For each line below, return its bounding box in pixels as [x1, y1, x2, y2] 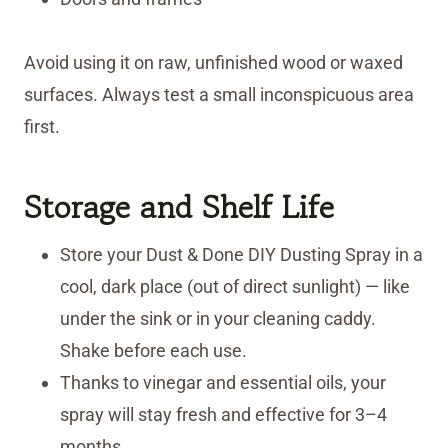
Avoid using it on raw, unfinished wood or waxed [24, 52, 403, 74]
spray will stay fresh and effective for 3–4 [60, 404, 387, 426]
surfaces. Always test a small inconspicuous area [24, 84, 414, 106]
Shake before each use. [60, 340, 247, 362]
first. [24, 116, 60, 138]
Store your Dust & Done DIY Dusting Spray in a [60, 244, 423, 266]
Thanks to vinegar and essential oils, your [60, 372, 386, 394]
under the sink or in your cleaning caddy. [60, 308, 376, 330]
